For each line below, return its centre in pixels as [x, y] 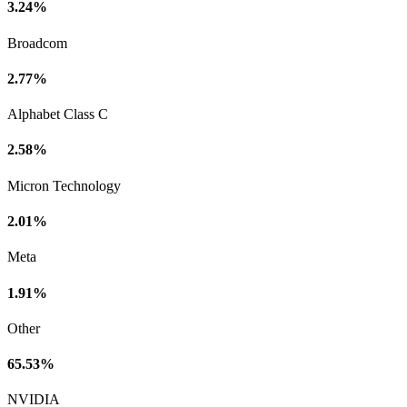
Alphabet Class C [58, 114]
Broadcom [37, 43]
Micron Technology [64, 185]
